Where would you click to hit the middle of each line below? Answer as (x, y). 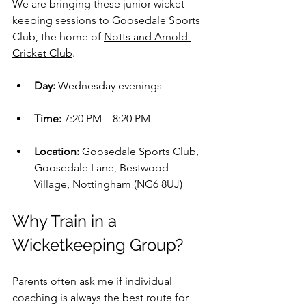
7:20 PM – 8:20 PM (106, 118)
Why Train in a (67, 221)
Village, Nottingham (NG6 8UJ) (108, 184)
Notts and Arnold (147, 36)
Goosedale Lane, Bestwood (103, 167)
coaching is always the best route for (102, 297)
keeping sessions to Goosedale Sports (108, 20)
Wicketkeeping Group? (98, 245)
